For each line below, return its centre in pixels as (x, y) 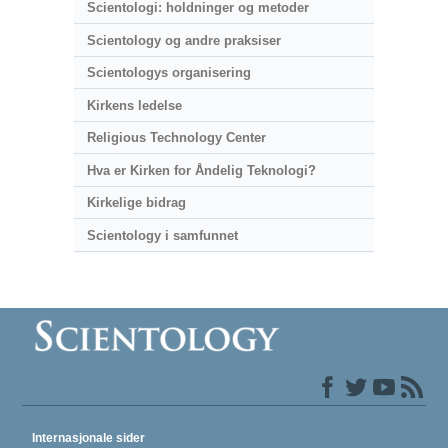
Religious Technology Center (176, 138)
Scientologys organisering (168, 73)
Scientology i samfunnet (162, 235)
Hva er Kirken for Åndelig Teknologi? (201, 170)
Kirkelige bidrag (136, 203)
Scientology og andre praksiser (183, 40)
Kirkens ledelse (134, 105)
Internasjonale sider (89, 437)
